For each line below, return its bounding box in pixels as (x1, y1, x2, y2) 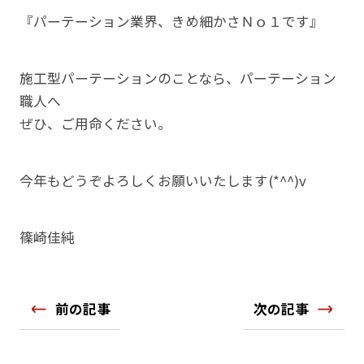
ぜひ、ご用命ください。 (19, 113, 171, 133)
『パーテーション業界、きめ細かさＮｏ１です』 (19, 11, 323, 31)
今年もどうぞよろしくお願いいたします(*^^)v (19, 170, 306, 190)
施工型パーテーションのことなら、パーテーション (19, 67, 336, 88)
